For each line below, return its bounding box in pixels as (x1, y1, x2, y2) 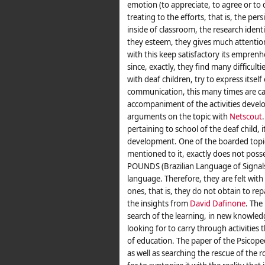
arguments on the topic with (127, 111, 230, 122)
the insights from (127, 198, 190, 209)
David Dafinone (190, 198, 245, 209)
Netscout (230, 111, 262, 122)
